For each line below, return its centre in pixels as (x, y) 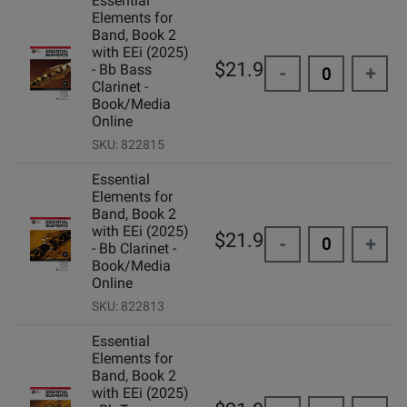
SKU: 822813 (128, 307)
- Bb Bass (121, 70)
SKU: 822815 (128, 145)
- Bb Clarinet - (134, 249)
